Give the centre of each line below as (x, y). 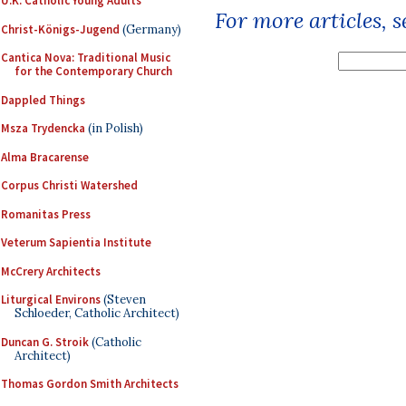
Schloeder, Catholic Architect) (97, 313)
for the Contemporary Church (93, 71)
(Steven (123, 300)
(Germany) (150, 29)
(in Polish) (114, 128)
